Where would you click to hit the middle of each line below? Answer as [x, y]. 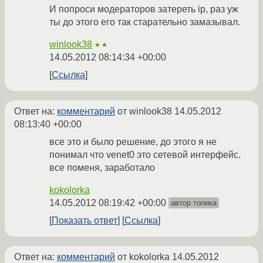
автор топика [194, 203]
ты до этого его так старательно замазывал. [145, 22]
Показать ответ [85, 221]
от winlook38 [145, 112]
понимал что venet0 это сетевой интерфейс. [145, 155]
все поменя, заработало [102, 168]
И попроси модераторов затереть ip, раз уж [144, 9]
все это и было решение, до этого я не [133, 142]
